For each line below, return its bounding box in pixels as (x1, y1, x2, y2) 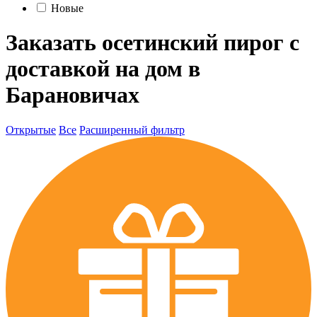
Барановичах (6, 82, 139, 108)
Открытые (6, 123, 56, 136)
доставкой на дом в (6, 56, 200, 82)
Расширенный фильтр (79, 123, 185, 136)
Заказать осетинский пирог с (6, 30, 299, 56)
